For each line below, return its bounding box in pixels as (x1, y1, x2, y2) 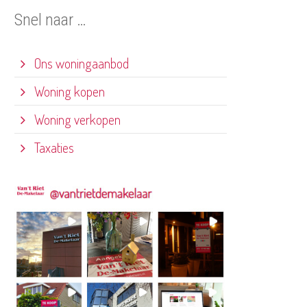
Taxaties (32, 138, 74, 156)
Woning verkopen (32, 110, 121, 128)
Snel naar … (14, 10, 86, 29)
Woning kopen (32, 82, 105, 100)
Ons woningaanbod (32, 53, 129, 72)
